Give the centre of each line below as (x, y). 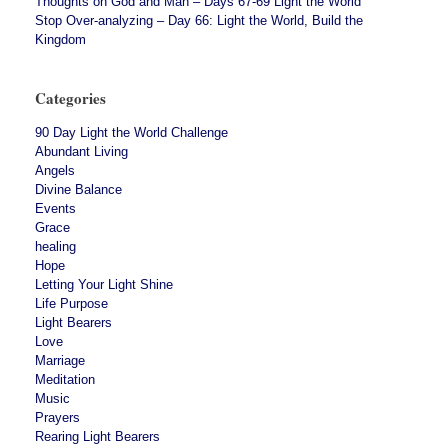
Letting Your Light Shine (104, 284)
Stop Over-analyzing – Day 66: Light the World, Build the (199, 20)
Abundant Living (81, 151)
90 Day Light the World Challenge (131, 132)
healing (55, 246)
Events (55, 208)
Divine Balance (78, 189)
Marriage (60, 360)
